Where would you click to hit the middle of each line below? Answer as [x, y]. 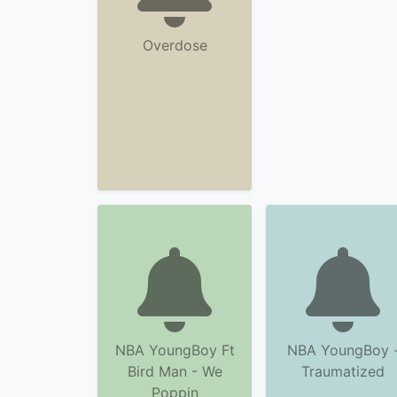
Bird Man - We [175, 371]
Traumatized [343, 371]
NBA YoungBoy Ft [175, 350]
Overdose [175, 45]
